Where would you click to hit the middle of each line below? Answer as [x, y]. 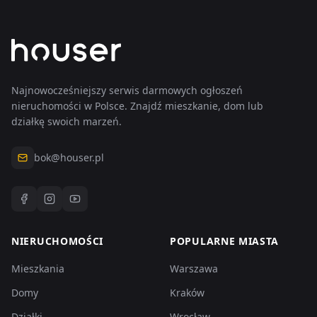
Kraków [187, 292]
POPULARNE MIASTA [225, 241]
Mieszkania [38, 268]
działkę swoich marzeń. [67, 121]
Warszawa [194, 268]
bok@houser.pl [69, 157]
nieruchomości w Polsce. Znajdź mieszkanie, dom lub [137, 105]
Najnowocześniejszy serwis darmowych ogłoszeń [127, 90]
